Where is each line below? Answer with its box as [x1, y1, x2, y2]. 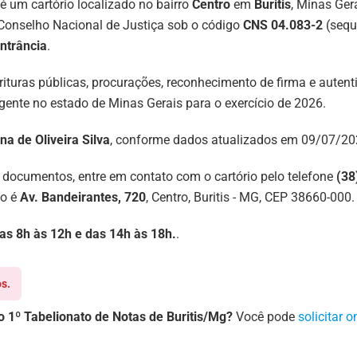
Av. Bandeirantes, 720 [20, 190, 146, 206]
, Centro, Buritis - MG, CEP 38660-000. [146, 190, 355, 206]
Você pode [233, 309, 298, 325]
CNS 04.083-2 [243, 18, 323, 33]
